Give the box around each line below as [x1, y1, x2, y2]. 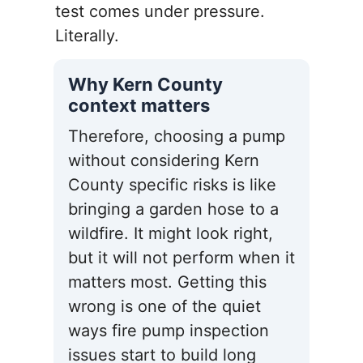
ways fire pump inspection [68, 321, 269, 341]
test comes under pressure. [55, 2, 265, 22]
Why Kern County [68, 74, 223, 96]
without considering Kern [68, 151, 259, 171]
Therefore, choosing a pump [68, 126, 285, 147]
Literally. [55, 26, 119, 46]
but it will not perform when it [68, 248, 295, 268]
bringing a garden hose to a [68, 199, 279, 220]
